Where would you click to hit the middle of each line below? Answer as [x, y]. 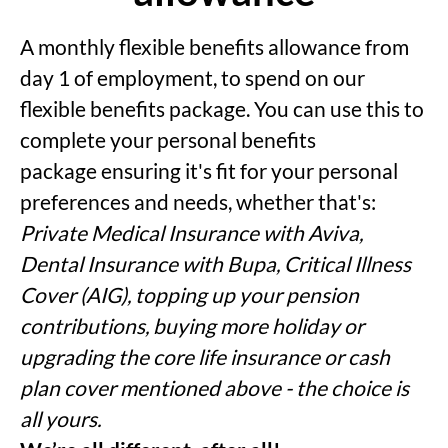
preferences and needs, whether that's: [198, 201]
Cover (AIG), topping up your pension [189, 294]
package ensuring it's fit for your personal [209, 170]
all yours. [62, 418]
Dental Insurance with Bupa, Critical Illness [215, 263]
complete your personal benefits [168, 139]
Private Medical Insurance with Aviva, [191, 232]
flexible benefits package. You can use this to [222, 108]
